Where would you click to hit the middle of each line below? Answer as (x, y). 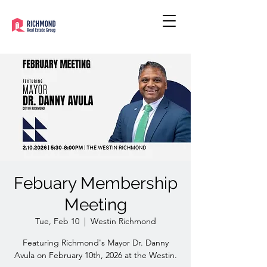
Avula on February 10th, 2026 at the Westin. (95, 255)
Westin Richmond (123, 221)
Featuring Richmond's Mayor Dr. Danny (95, 243)
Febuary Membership (95, 183)
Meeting (95, 205)
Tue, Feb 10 (57, 221)
